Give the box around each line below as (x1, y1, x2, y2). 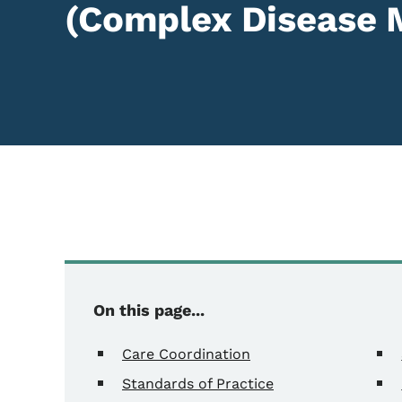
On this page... (93, 300, 205, 319)
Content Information (64, 258, 389, 296)
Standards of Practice (122, 374, 274, 392)
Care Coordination (122, 345, 250, 363)
